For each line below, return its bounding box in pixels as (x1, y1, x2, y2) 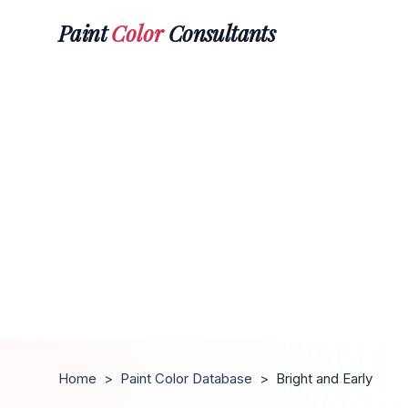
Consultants (163, 17, 276, 47)
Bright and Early (276, 370, 372, 387)
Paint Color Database (120, 370, 252, 387)
